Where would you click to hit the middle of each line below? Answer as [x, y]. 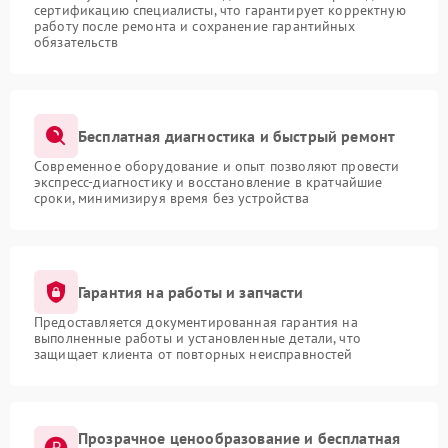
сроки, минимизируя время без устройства [171, 198]
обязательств [76, 42]
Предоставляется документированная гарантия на [196, 322]
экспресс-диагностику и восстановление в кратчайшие [208, 182]
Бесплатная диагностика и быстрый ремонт [237, 135]
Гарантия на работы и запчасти [191, 291]
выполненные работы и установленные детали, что [197, 338]
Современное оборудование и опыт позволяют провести [217, 166]
